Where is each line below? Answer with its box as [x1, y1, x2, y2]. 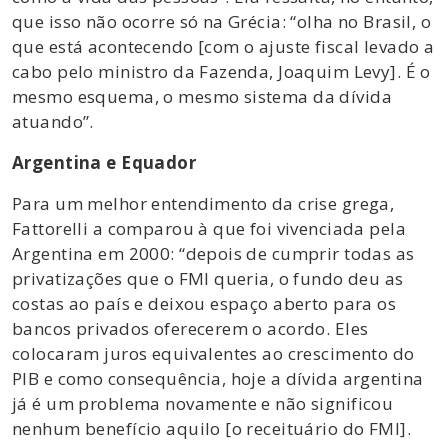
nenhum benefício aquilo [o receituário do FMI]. [12, 416, 411, 440]
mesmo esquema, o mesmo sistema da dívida [12, 84, 392, 108]
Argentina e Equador [12, 150, 197, 174]
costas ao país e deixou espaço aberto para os [12, 291, 397, 315]
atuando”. [12, 109, 94, 133]
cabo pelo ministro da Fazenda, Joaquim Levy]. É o [12, 59, 431, 83]
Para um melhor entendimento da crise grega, [12, 191, 395, 215]
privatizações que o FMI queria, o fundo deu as [12, 266, 404, 290]
